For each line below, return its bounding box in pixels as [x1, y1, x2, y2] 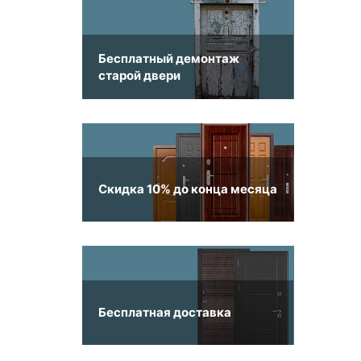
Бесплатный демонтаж [98, 50, 239, 66]
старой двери [98, 67, 180, 83]
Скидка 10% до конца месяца [98, 181, 277, 197]
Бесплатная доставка [98, 304, 231, 320]
